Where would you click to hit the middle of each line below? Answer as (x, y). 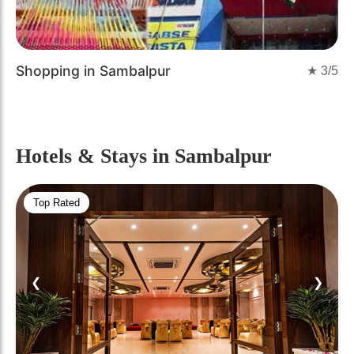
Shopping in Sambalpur (93, 71)
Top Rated (56, 203)
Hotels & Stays (84, 156)
